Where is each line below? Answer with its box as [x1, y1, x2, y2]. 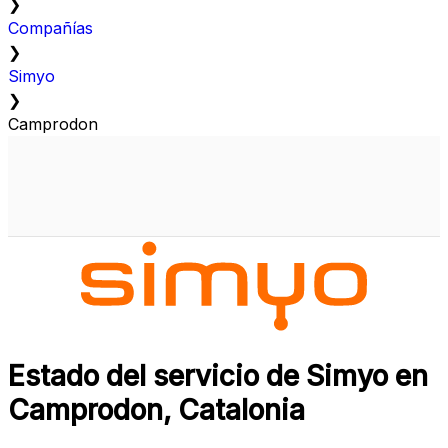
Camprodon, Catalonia [8, 393, 305, 428]
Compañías [8, 18, 93, 39]
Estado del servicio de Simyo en [8, 359, 428, 394]
